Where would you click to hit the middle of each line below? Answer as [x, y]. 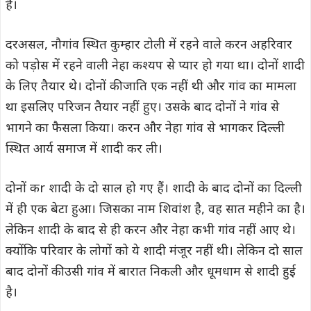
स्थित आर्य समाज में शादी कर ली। [84, 150]
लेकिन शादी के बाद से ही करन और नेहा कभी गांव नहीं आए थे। [151, 231]
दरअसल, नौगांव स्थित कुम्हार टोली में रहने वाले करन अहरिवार [149, 45]
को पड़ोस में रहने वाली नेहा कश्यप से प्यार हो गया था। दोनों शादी [155, 66]
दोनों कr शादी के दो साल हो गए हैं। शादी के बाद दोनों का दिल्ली [154, 189]
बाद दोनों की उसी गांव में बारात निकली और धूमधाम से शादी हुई [151, 272]
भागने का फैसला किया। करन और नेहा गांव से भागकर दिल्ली [145, 129]
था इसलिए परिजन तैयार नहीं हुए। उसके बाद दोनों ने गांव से [142, 108]
